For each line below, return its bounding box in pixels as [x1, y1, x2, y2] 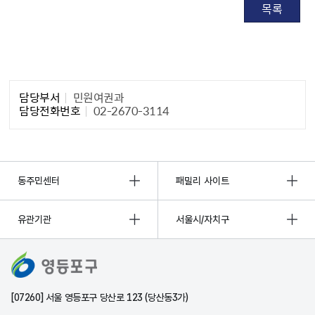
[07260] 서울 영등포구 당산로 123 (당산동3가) [11, 291, 188, 303]
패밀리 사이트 [176, 174, 229, 186]
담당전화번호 [19, 101, 81, 119]
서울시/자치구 [176, 213, 229, 225]
